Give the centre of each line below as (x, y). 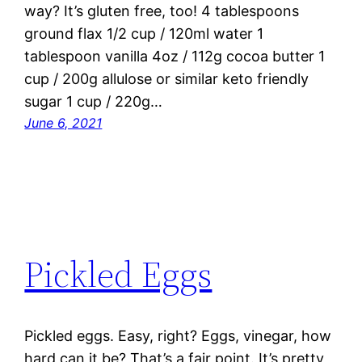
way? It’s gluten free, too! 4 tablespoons (162, 11)
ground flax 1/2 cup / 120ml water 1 (144, 34)
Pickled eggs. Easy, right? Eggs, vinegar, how (178, 336)
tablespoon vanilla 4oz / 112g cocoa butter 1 (175, 57)
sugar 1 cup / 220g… (94, 102)
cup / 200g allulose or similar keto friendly (167, 79)
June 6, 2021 (63, 123)
